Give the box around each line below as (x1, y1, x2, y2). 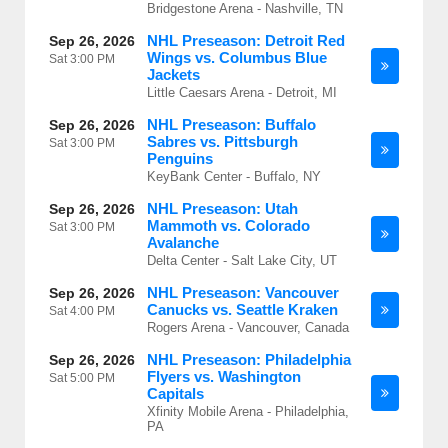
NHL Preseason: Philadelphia (147, 351, 351, 368)
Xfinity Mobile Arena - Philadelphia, (147, 404, 349, 419)
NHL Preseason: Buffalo (147, 116, 316, 133)
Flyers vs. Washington (147, 368, 301, 385)
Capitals (147, 385, 204, 402)
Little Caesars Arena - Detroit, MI (147, 85, 337, 100)
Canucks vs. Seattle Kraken (147, 301, 338, 318)
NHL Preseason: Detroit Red (147, 32, 345, 49)
